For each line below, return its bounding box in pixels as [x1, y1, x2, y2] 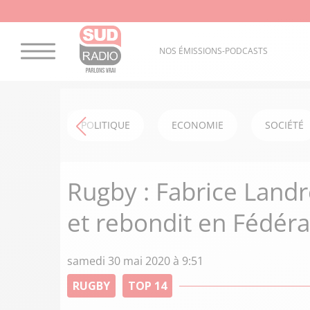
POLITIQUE [81, 118, 130, 131]
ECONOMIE [172, 118, 224, 131]
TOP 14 [128, 278, 167, 293]
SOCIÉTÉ [265, 118, 304, 131]
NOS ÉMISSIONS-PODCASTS [158, 45, 268, 57]
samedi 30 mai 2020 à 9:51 [67, 253, 203, 268]
